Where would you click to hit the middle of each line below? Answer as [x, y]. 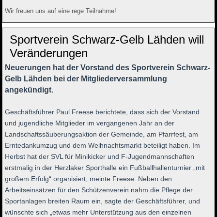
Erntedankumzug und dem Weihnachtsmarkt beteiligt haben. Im [103, 146]
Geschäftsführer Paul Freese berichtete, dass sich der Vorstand [102, 112]
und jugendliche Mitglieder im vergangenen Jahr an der [90, 123]
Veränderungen [49, 53]
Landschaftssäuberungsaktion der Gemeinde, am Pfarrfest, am [102, 134]
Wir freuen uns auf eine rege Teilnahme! [61, 11]
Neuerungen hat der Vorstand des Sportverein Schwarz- [108, 68]
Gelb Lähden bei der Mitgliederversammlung [86, 79]
